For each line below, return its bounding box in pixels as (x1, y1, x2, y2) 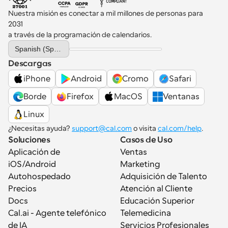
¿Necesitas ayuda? (8, 124, 72, 133)
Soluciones (8, 135, 50, 145)
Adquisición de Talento (120, 172, 207, 182)
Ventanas (163, 92, 199, 101)
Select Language (8, 40, 55, 47)
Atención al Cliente (120, 184, 192, 194)
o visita (132, 124, 158, 133)
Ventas (120, 148, 147, 157)
